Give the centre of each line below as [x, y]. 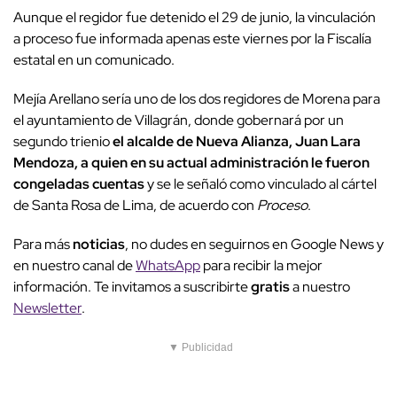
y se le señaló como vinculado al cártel [261, 184]
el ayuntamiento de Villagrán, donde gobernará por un [179, 121]
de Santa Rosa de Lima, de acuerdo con [135, 206]
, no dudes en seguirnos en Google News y [254, 245]
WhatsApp [168, 266]
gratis [272, 287]
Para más [43, 245]
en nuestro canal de [74, 266]
